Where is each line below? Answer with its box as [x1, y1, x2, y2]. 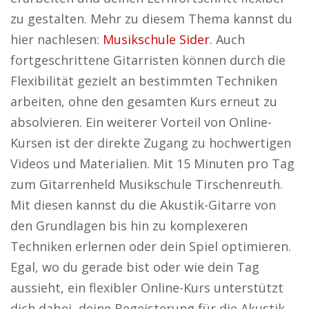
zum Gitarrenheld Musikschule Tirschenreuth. [10, 176, 283, 192]
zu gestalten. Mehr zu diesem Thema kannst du [10, 10, 292, 27]
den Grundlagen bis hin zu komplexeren [10, 217, 248, 234]
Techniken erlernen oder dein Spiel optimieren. [10, 238, 291, 255]
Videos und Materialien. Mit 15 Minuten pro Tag [10, 155, 295, 172]
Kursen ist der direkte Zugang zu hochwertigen [10, 134, 291, 151]
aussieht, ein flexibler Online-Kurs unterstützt [10, 279, 283, 296]
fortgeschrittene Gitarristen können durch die [10, 52, 286, 68]
